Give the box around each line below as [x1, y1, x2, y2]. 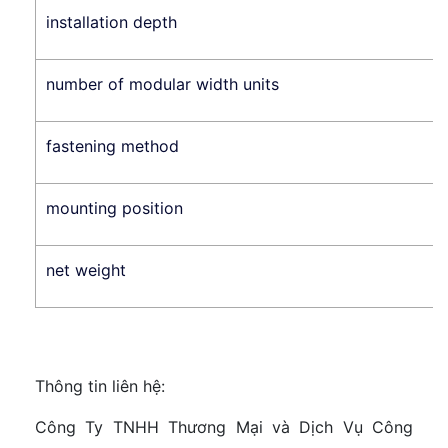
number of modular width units [46, 73, 279, 94]
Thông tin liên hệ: [35, 376, 165, 397]
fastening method [46, 135, 179, 156]
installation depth [46, 11, 177, 32]
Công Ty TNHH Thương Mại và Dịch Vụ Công [35, 417, 413, 438]
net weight [46, 259, 126, 280]
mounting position [46, 197, 183, 218]
